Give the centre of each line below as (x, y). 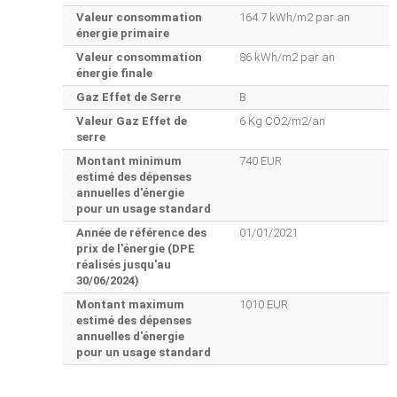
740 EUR (260, 161)
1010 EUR (263, 305)
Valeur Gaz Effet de (132, 121)
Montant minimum (129, 161)
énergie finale (114, 74)
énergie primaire (123, 34)
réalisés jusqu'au (124, 265)
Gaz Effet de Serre (128, 97)
